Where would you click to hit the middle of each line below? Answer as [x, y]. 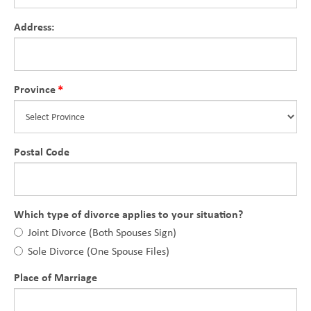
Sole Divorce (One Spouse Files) [99, 251]
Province [35, 89]
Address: [34, 26]
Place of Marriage [56, 277]
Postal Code [42, 151]
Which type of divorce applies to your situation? [128, 214]
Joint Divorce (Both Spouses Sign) [102, 232]
